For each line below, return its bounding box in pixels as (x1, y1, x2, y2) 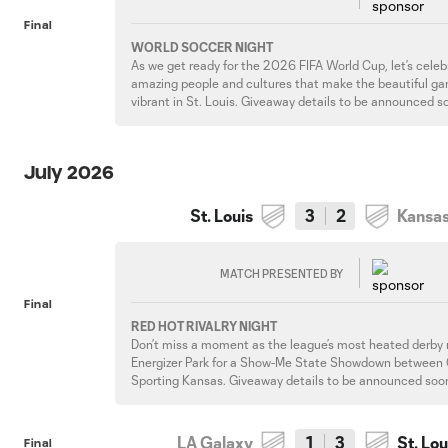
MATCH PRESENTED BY (220, 266, 344, 280)
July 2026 (24, 162, 114, 182)
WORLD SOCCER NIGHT (131, 40, 274, 54)
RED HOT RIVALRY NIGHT (131, 319, 278, 333)
